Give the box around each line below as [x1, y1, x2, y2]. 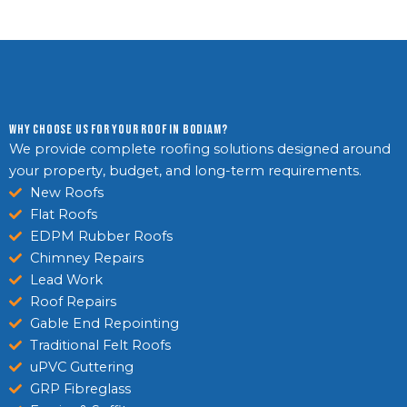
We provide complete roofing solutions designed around [9, 141, 391, 158]
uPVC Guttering [29, 359, 134, 376]
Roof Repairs [29, 293, 116, 311]
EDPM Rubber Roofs [29, 228, 173, 245]
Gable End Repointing [29, 315, 179, 333]
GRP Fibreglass [29, 381, 131, 398]
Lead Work [29, 272, 103, 289]
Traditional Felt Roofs [29, 337, 171, 354]
